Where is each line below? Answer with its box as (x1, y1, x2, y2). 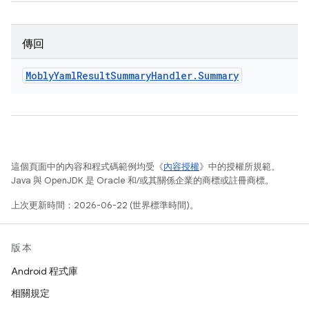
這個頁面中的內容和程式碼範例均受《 (11, 161, 163, 172)
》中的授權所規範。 (199, 161, 280, 172)
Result (77, 69, 110, 82)
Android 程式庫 (11, 265, 78, 277)
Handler (151, 69, 192, 82)
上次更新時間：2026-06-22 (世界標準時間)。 (11, 199, 199, 211)
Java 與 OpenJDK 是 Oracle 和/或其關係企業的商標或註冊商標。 (11, 175, 274, 186)
